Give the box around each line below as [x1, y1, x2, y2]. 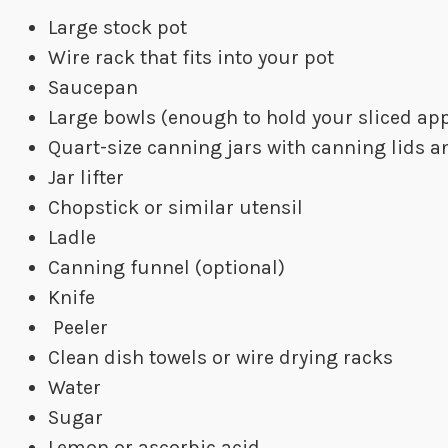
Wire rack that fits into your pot [48, 46, 334, 70]
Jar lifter [48, 166, 124, 190]
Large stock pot [48, 16, 187, 40]
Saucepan [48, 76, 138, 100]
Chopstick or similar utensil [48, 196, 303, 220]
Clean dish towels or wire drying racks [48, 346, 393, 370]
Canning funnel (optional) [48, 256, 285, 280]
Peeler [48, 316, 108, 340]
